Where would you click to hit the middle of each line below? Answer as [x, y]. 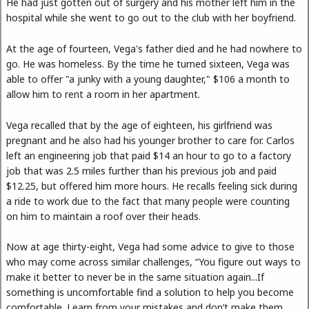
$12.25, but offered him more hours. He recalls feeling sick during [152, 186]
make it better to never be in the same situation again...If [135, 277]
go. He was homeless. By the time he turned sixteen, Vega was [148, 63]
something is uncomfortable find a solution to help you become [150, 292]
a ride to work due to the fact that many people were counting [148, 201]
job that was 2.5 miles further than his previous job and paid [141, 170]
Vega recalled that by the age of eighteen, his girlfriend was [139, 125]
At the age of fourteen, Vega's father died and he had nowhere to [154, 48]
